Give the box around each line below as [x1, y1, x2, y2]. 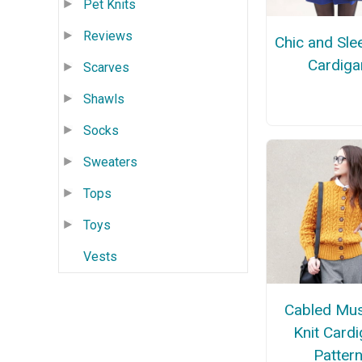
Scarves [83, 59, 129, 75]
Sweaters [83, 154, 137, 170]
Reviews [83, 27, 133, 44]
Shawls [83, 90, 124, 107]
